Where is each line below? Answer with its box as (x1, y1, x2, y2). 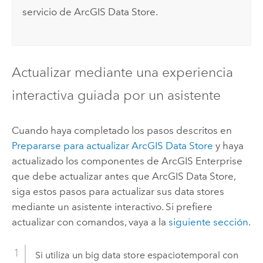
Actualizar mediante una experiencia (11, 64, 233, 81)
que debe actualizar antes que (11, 170, 152, 182)
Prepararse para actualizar (11, 139, 131, 151)
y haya (213, 139, 244, 151)
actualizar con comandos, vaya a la (11, 215, 168, 228)
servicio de (22, 6, 75, 18)
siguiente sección (168, 215, 248, 228)
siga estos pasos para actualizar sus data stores (11, 185, 224, 197)
